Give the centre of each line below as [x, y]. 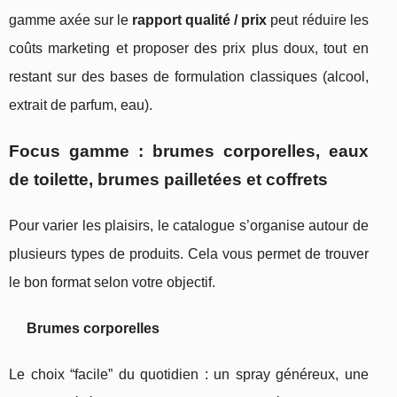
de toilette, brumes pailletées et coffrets [168, 180]
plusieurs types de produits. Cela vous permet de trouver [189, 254]
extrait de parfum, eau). [81, 105]
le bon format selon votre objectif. [112, 283]
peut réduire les [318, 20]
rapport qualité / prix [200, 20]
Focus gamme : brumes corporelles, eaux [189, 152]
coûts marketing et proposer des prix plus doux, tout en [189, 49]
